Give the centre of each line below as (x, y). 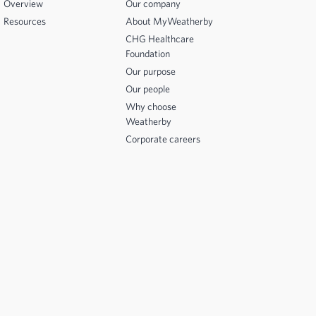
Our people (148, 89)
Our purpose (151, 71)
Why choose (151, 107)
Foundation (148, 54)
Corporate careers (163, 139)
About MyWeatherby (169, 21)
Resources (25, 21)
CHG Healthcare (160, 39)
